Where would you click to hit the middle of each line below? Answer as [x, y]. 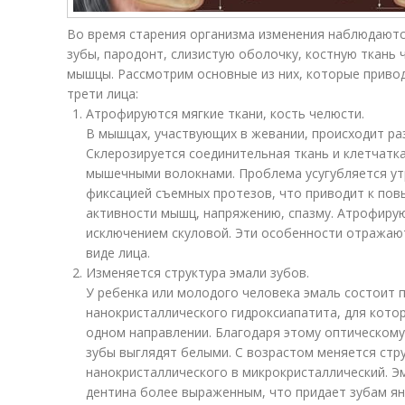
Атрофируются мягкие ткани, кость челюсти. [225, 113]
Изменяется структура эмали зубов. [198, 273]
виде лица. [118, 253]
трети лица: [103, 94]
